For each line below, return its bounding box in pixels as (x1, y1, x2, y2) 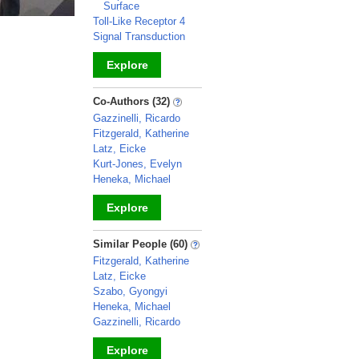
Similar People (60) (93, 238, 191, 250)
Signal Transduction (93, 30, 185, 42)
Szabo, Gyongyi (93, 285, 167, 297)
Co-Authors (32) (93, 95, 173, 107)
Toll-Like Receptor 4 (93, 15, 185, 27)
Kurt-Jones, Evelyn (93, 158, 182, 170)
